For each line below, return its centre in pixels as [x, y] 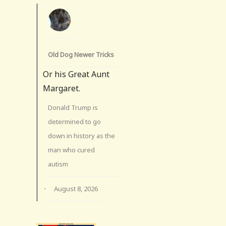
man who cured [71, 150]
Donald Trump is [73, 107]
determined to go [74, 121]
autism [58, 164]
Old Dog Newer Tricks [81, 54]
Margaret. [62, 88]
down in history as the [81, 135]
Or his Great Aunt [76, 74]
